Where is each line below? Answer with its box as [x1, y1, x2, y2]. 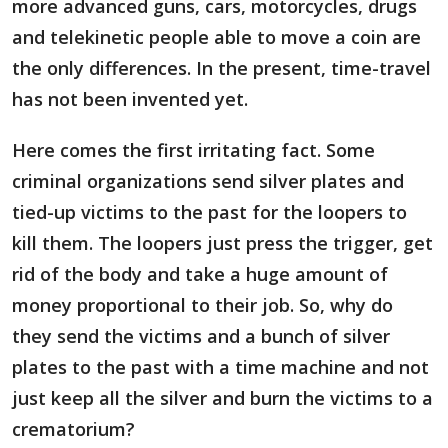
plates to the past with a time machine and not [12, 355, 429, 379]
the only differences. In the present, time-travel [12, 56, 431, 80]
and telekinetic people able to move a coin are [12, 25, 421, 49]
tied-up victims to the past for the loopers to [12, 200, 407, 224]
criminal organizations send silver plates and [12, 169, 404, 193]
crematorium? [12, 417, 135, 441]
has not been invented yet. [12, 87, 248, 111]
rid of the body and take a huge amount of [12, 262, 388, 286]
